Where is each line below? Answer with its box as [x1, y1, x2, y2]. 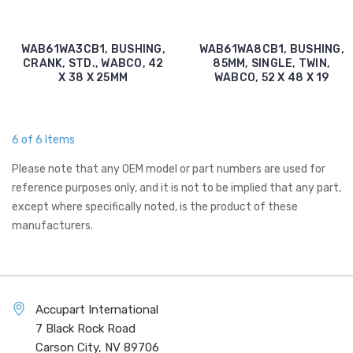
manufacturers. [12, 218, 93, 232]
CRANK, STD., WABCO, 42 [23, 56, 164, 70]
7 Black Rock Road [35, 321, 136, 336]
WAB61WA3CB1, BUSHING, [20, 42, 165, 56]
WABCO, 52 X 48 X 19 [214, 70, 329, 84]
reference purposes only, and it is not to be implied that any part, [12, 180, 341, 195]
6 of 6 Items [12, 132, 75, 147]
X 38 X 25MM [58, 70, 128, 84]
